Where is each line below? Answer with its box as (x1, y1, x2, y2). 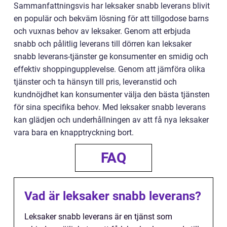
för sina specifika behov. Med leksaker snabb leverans (14, 102, 206, 112)
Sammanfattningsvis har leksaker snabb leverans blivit (14, 1, 210, 11)
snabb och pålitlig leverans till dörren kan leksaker (14, 39, 192, 49)
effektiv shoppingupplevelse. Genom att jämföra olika (14, 64, 205, 74)
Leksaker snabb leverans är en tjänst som (24, 212, 172, 222)
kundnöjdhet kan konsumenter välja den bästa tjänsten (14, 90, 210, 100)
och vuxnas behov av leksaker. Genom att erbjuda (14, 26, 191, 36)
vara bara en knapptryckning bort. (14, 128, 134, 138)
